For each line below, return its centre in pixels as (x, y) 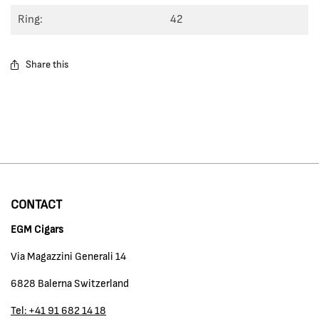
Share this (47, 65)
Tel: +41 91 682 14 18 (59, 310)
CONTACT (36, 205)
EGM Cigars (37, 229)
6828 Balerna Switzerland (70, 283)
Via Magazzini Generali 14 (69, 256)
